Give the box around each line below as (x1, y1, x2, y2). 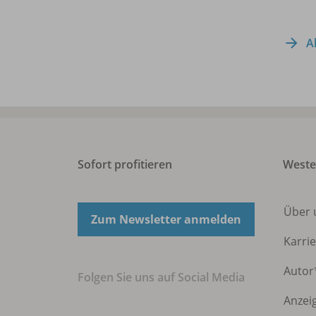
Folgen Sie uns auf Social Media (78, 269, 245, 286)
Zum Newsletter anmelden (91, 212, 241, 228)
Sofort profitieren (78, 157, 172, 173)
